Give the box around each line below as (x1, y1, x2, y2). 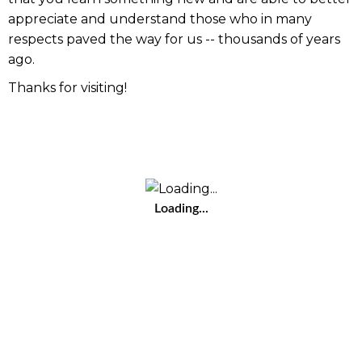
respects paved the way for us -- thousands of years (8, 31, 340, 47)
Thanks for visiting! (8, 79, 127, 95)
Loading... (154, 201, 208, 215)
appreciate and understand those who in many (8, 11, 312, 27)
